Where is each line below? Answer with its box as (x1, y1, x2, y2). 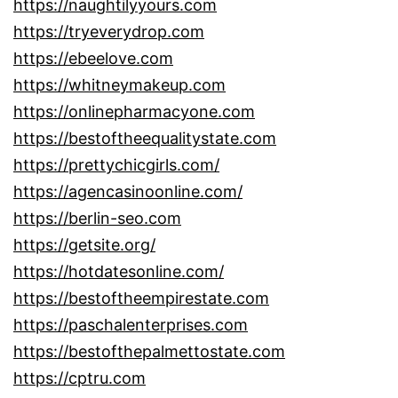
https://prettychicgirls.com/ (13, 155, 219, 174)
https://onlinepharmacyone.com (13, 101, 255, 121)
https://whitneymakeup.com (13, 75, 226, 94)
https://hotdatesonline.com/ (13, 261, 224, 281)
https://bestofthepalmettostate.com (13, 341, 285, 361)
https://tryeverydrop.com (13, 21, 204, 41)
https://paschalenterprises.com (13, 314, 248, 334)
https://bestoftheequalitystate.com (13, 128, 276, 147)
